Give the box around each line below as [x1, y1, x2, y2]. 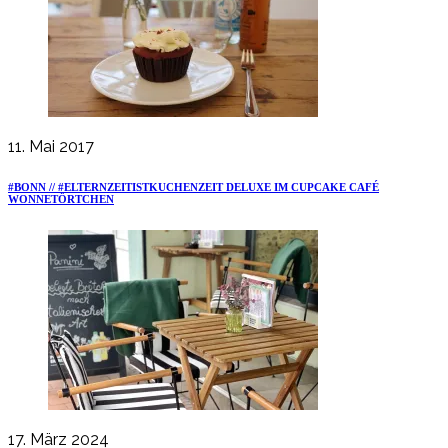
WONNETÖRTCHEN [8, 193, 114, 206]
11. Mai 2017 [8, 137, 94, 157]
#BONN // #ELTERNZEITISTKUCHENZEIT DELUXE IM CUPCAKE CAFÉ [8, 181, 379, 194]
